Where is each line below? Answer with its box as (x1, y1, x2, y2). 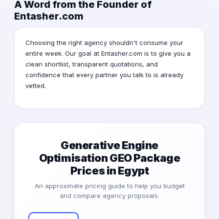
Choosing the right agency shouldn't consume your (25, 39, 183, 47)
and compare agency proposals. (60, 192, 159, 200)
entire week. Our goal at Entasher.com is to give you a (25, 49, 191, 58)
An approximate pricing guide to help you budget (34, 182, 185, 190)
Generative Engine (61, 139, 158, 152)
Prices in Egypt (70, 164, 149, 177)
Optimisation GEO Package (39, 152, 180, 165)
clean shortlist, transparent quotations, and (25, 60, 158, 68)
